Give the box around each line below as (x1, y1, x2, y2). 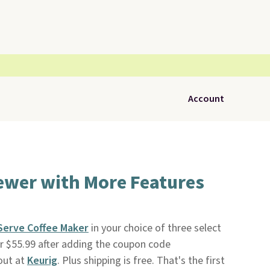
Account (188, 92, 224, 105)
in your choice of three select (88, 221, 221, 236)
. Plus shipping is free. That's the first (57, 253, 225, 268)
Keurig (27, 253, 57, 268)
